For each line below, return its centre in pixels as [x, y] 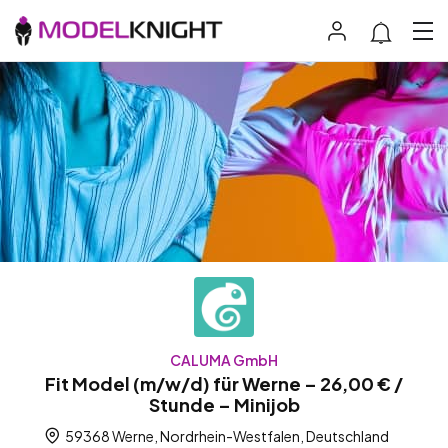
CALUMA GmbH [224, 360]
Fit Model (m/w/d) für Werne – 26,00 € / [224, 384]
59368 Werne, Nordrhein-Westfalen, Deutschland [226, 436]
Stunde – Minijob [224, 405]
